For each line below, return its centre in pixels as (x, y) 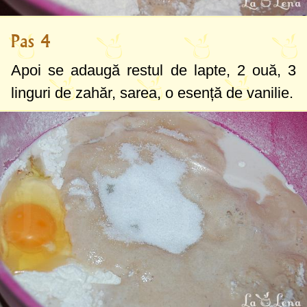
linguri (31, 93)
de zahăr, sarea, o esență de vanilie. (172, 93)
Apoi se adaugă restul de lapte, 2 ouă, (149, 70)
